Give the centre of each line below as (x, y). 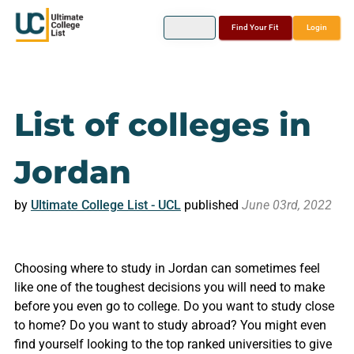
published (211, 205)
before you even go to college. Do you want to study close (174, 306)
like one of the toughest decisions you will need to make (169, 287)
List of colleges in (162, 124)
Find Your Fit (255, 28)
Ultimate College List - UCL (105, 205)
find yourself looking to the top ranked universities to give (173, 344)
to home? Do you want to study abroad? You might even (170, 325)
